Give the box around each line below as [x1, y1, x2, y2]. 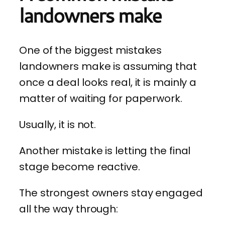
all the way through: [19, 202, 118, 216]
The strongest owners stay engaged [19, 186, 203, 200]
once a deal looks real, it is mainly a [19, 75, 197, 90]
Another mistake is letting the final [19, 144, 191, 158]
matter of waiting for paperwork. [19, 91, 182, 106]
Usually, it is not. [19, 118, 96, 132]
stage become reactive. [19, 160, 140, 174]
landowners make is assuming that [19, 59, 197, 74]
